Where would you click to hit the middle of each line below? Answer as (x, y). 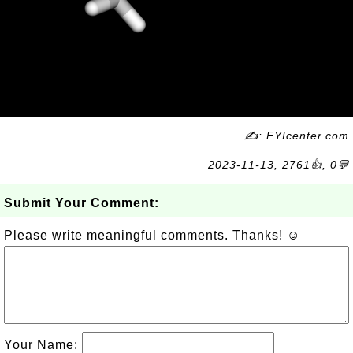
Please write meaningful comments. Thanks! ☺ (152, 235)
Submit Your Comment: (82, 203)
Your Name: (43, 345)
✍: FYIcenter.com (297, 136)
